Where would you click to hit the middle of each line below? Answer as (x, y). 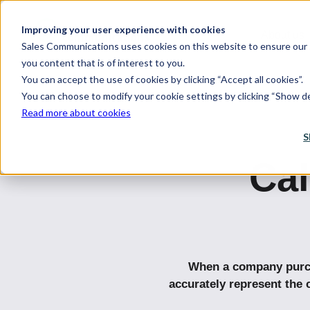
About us (283, 35)
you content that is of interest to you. (103, 62)
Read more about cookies (76, 112)
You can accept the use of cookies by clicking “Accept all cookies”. (162, 79)
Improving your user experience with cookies (123, 29)
